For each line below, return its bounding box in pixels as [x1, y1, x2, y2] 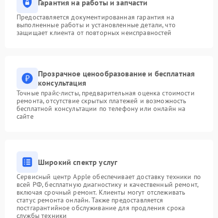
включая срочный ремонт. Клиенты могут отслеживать [17, 188, 186, 197]
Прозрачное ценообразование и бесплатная [38, 69, 195, 78]
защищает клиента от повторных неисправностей [17, 28, 172, 37]
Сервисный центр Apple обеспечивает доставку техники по [17, 172, 201, 181]
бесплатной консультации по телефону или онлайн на [17, 104, 186, 113]
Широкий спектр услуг [38, 157, 118, 167]
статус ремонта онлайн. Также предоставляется [17, 196, 163, 204]
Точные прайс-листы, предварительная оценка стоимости [17, 89, 195, 97]
